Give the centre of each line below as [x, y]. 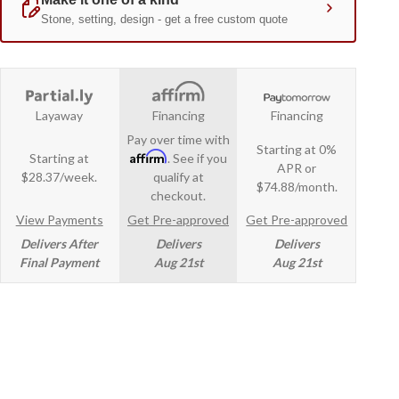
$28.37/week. [60, 177]
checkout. [178, 196]
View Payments [59, 220]
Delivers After [60, 244]
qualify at [178, 177]
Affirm [148, 157]
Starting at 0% [297, 149]
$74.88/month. [297, 186]
